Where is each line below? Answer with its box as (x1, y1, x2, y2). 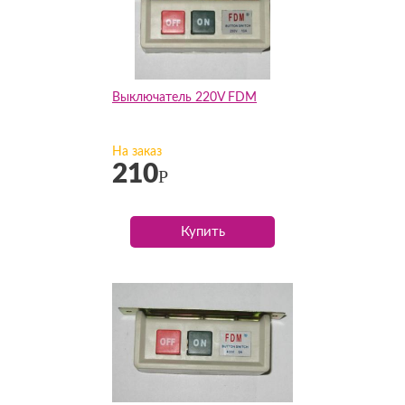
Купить (180, 225, 225, 239)
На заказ (112, 146, 162, 158)
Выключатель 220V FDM (112, 91, 257, 104)
